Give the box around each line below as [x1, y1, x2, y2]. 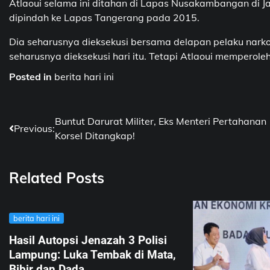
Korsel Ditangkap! [55, 130, 135, 142]
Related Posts [9, 169, 104, 187]
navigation [8, 137, 81, 155]
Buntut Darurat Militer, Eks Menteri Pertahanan [55, 115, 266, 128]
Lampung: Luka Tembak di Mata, [9, 248, 176, 262]
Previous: [14, 122, 55, 135]
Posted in [9, 71, 54, 83]
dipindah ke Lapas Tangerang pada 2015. [9, 11, 199, 24]
